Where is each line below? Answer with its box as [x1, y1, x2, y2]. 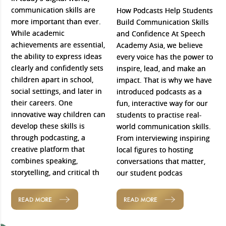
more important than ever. [11, 16, 101, 26]
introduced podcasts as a [117, 86, 202, 96]
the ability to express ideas [11, 51, 102, 61]
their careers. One [11, 97, 73, 107]
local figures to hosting [117, 144, 193, 154]
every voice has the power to [117, 51, 213, 62]
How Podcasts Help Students [117, 5, 213, 15]
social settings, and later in [11, 86, 102, 96]
